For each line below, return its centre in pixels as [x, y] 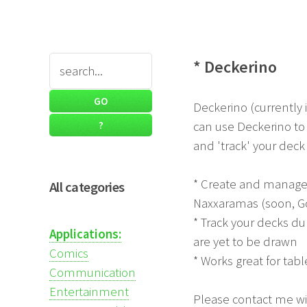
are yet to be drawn [245, 241]
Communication [93, 272]
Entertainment [89, 291]
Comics [69, 253]
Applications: [85, 234]
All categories [87, 187]
